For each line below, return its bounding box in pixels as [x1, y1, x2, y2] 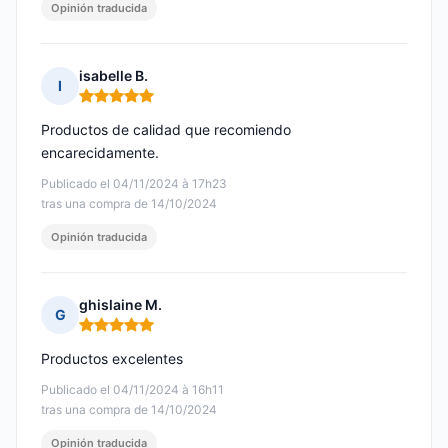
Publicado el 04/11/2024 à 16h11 [41, 382, 224, 398]
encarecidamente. [41, 144, 159, 162]
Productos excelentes [41, 350, 183, 368]
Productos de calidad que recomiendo [41, 121, 291, 139]
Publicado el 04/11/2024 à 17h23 [41, 176, 227, 192]
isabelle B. [79, 67, 148, 85]
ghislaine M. [79, 296, 162, 314]
